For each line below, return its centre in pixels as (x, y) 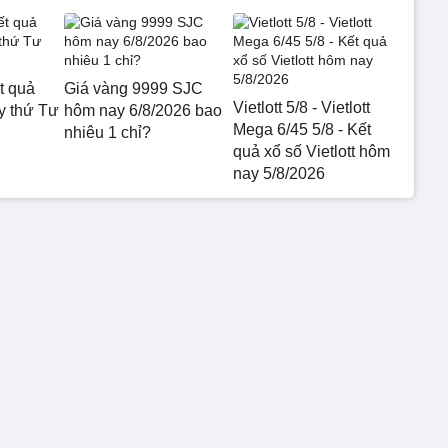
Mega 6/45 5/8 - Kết (301, 129)
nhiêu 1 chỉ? (107, 132)
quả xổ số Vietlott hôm (311, 151)
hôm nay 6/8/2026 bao (143, 110)
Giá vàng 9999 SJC (133, 88)
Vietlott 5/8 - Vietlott (301, 107)
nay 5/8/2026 (278, 173)
